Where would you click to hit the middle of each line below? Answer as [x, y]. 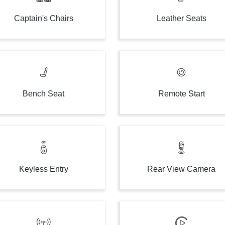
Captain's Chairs [43, 18]
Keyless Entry [43, 169]
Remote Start [181, 94]
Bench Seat [44, 94]
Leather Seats [181, 18]
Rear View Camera [182, 169]
